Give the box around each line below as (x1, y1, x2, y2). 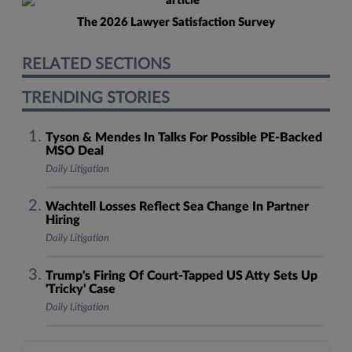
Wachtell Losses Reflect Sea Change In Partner (45, 200, 309, 213)
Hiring (45, 214, 80, 226)
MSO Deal (45, 145, 104, 157)
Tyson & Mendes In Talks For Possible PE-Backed (45, 131, 322, 144)
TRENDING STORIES (22, 90, 170, 106)
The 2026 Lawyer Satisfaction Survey (77, 16, 275, 28)
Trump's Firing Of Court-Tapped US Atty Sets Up (45, 269, 317, 282)
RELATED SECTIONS (22, 57, 170, 72)
